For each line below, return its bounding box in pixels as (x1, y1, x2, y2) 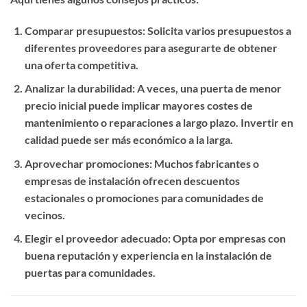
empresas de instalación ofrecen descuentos (24, 173, 240, 187)
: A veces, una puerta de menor (132, 82, 282, 95)
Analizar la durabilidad (24, 82, 132, 95)
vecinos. (24, 208, 65, 221)
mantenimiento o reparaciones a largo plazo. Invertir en (24, 116, 293, 130)
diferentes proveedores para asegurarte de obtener (24, 40, 278, 54)
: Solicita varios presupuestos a (142, 23, 291, 37)
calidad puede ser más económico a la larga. (24, 133, 233, 147)
